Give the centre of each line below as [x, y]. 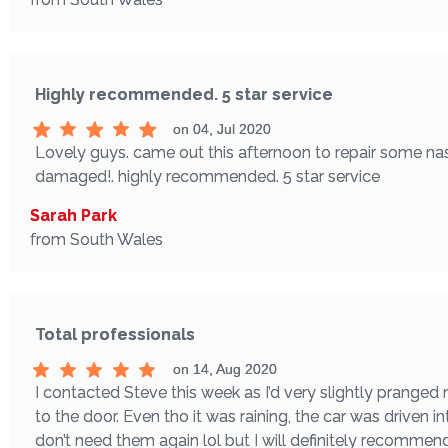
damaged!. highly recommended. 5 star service [207, 176]
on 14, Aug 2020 [224, 368]
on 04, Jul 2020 [221, 128]
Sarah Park [73, 215]
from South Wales [96, 239]
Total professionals [115, 334]
